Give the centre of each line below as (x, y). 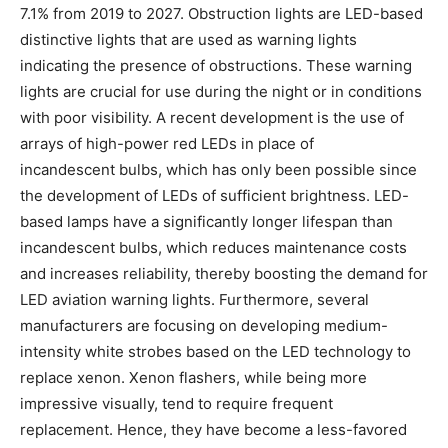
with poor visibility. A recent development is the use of (212, 117)
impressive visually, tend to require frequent (176, 403)
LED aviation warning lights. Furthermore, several (194, 299)
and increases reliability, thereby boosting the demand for (224, 273)
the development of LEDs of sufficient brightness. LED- (214, 195)
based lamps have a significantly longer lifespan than (206, 221)
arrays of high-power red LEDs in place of (167, 143)
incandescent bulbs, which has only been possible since (218, 169)
